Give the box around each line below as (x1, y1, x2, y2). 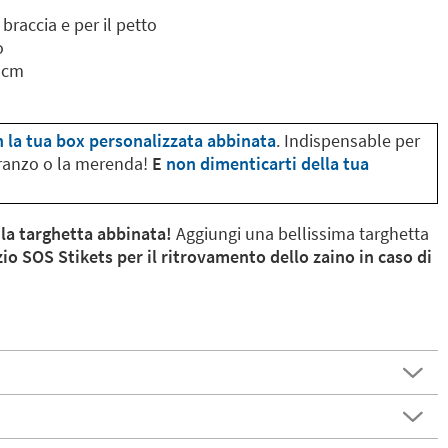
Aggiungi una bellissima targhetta (172, 222, 429, 245)
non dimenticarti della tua (166, 152, 369, 175)
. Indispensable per (276, 129, 420, 152)
